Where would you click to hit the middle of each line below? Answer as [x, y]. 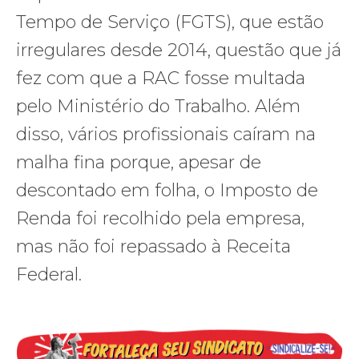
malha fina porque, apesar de [139, 163]
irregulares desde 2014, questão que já [179, 50]
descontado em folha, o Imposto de [167, 191]
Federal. [49, 275]
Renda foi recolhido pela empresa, [160, 219]
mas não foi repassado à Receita [153, 247]
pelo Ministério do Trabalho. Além [158, 107]
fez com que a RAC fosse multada [161, 79]
